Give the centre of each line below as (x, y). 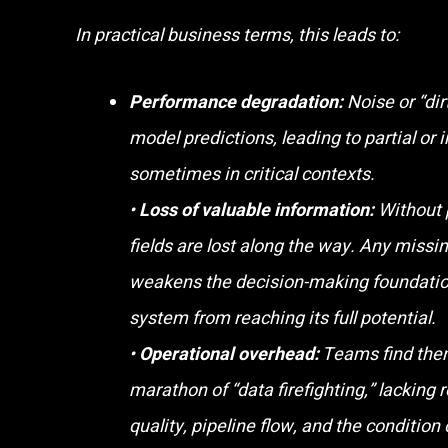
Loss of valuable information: (256, 211)
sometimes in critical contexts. (252, 175)
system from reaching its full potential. (282, 319)
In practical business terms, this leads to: (237, 35)
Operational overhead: (229, 355)
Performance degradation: (236, 103)
